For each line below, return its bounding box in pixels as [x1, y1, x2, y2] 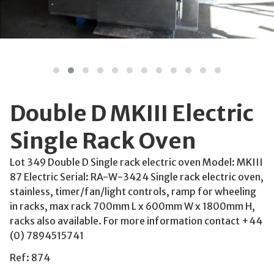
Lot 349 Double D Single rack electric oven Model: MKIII [10, 156, 263, 168]
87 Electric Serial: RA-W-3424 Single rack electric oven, [10, 171, 264, 183]
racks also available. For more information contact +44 [10, 215, 262, 227]
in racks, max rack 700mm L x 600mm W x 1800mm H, [10, 200, 255, 212]
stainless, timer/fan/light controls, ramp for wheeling [10, 185, 256, 198]
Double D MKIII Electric [10, 100, 254, 127]
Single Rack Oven [10, 127, 196, 155]
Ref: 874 [10, 251, 50, 264]
